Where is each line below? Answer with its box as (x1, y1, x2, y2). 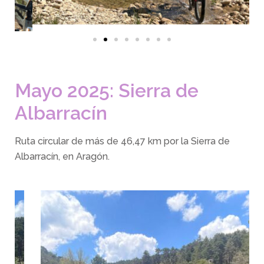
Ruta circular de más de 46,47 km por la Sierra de (15, 136, 230, 147)
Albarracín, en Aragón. (15, 151, 110, 163)
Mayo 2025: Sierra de (15, 80, 199, 102)
